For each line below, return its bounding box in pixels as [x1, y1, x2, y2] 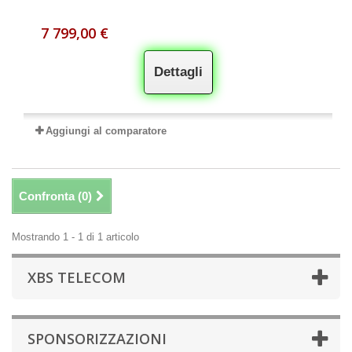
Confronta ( [19, 189, 82, 203]
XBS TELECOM [27, 268, 126, 287]
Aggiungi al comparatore [45, 125, 167, 137]
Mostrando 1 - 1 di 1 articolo [12, 231, 139, 243]
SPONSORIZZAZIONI [27, 329, 167, 348]
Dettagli [153, 64, 203, 79]
